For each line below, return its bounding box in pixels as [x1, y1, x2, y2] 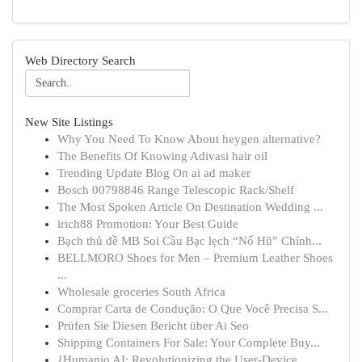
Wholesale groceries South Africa [57, 285, 225, 298]
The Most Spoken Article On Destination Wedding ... [57, 200, 323, 213]
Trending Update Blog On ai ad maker [57, 166, 250, 179]
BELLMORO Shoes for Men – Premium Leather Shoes [57, 251, 333, 264]
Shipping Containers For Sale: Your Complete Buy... [57, 336, 320, 349]
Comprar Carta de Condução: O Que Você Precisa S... [57, 302, 328, 315]
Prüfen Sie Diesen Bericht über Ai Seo [57, 319, 249, 332]
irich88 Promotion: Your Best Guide [57, 217, 238, 230]
